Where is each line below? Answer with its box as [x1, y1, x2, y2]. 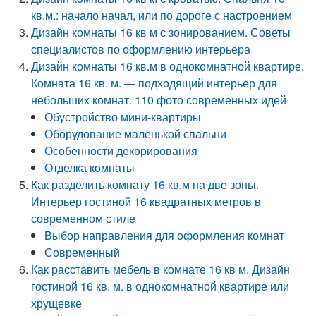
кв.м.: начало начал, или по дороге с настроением [31, 7, 293, 23]
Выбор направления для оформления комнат [44, 227, 285, 243]
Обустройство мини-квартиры [44, 109, 202, 125]
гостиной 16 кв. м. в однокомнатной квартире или [31, 278, 290, 294]
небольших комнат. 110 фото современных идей [31, 92, 287, 108]
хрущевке [31, 295, 83, 311]
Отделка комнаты [44, 159, 135, 176]
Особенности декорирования [44, 142, 198, 159]
